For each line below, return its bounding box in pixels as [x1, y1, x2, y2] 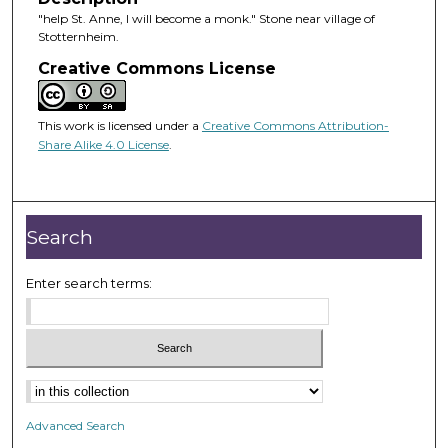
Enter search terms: [26, 275, 153, 292]
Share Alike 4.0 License [37, 136, 169, 152]
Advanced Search [26, 417, 126, 433]
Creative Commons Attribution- [201, 117, 389, 133]
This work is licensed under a [37, 117, 202, 133]
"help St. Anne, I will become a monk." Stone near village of [37, 11, 375, 27]
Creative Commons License [37, 58, 276, 78]
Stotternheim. [37, 29, 119, 45]
